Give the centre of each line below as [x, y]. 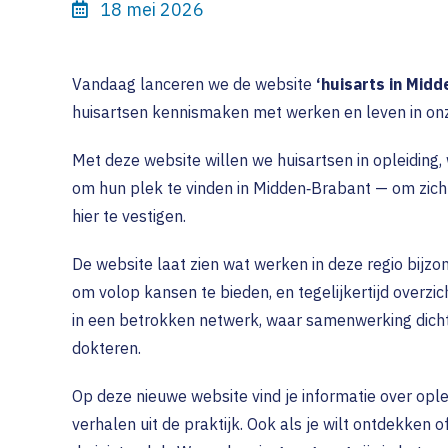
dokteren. [106, 348]
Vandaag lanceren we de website [194, 84]
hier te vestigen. [129, 216]
